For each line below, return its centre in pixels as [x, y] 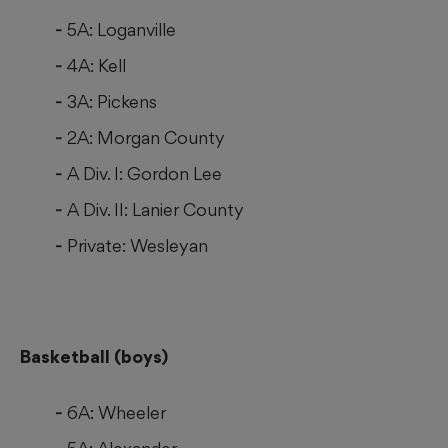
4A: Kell [96, 66]
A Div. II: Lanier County [155, 210]
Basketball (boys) [94, 357]
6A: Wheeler [116, 413]
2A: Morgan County [146, 138]
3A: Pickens [112, 102]
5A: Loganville [121, 30]
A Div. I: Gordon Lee [144, 174]
